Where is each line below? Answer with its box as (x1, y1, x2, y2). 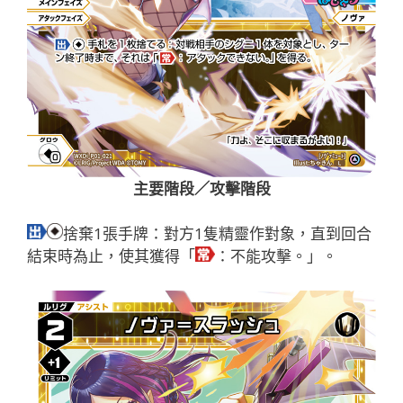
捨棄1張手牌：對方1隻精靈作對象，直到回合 (63, 223, 372, 245)
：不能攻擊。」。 (215, 246, 337, 267)
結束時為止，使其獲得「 (27, 246, 195, 267)
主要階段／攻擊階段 (132, 177, 271, 199)
